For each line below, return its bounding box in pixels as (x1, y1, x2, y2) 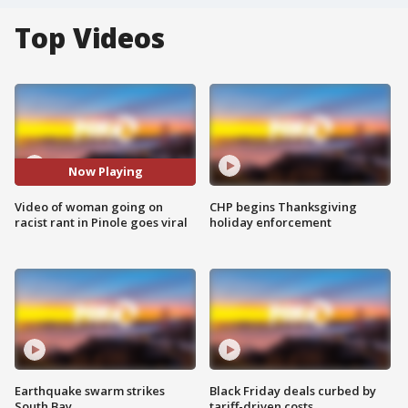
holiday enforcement (209, 213, 331, 230)
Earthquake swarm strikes (15, 382, 165, 400)
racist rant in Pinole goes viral (15, 213, 188, 230)
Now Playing (67, 163, 143, 180)
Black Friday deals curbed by (209, 382, 376, 400)
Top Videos (15, 19, 165, 56)
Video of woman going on (15, 198, 163, 215)
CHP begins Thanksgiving (209, 198, 357, 215)
